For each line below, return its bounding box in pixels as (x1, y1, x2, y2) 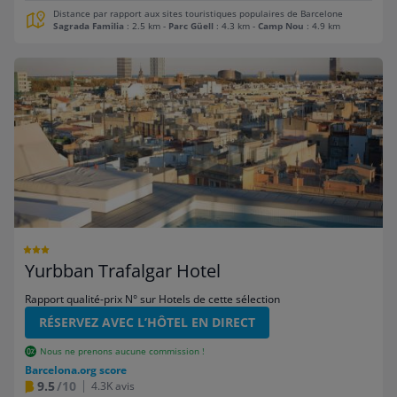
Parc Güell (168, 19, 214, 32)
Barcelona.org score (25, 362, 127, 378)
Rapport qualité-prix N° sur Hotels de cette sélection (25, 291, 280, 307)
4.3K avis (91, 378, 135, 393)
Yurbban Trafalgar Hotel (25, 258, 221, 283)
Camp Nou (258, 19, 304, 32)
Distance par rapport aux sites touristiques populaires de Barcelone (53, 7, 343, 19)
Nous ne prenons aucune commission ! (39, 345, 205, 357)
